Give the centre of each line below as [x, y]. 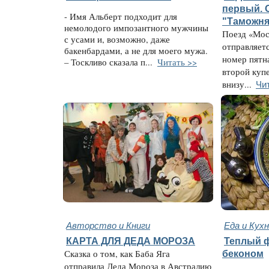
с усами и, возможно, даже [117, 39]
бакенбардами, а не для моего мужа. [136, 50]
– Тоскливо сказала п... [110, 62]
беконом [243, 253]
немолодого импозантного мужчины [136, 28]
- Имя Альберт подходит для [121, 16]
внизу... [237, 84]
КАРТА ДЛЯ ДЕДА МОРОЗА [131, 241]
